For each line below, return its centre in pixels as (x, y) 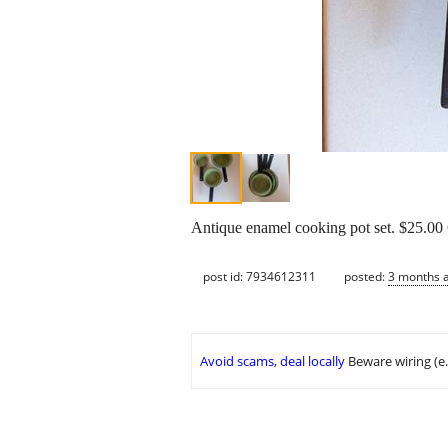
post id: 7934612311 (259, 276)
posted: (366, 276)
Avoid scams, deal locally (272, 361)
